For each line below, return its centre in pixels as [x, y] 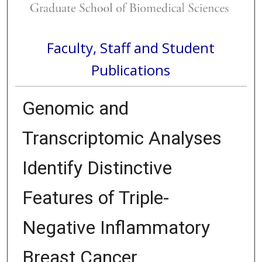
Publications [131, 70]
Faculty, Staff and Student [131, 47]
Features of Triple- [95, 198]
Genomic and [75, 108]
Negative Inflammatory [116, 228]
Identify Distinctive [97, 168]
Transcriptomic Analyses [122, 138]
